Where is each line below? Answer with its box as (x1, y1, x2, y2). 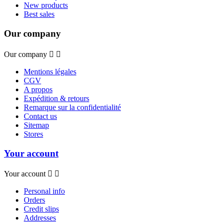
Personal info (24, 187, 65, 196)
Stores (24, 129, 43, 138)
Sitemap (24, 120, 49, 129)
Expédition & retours (24, 94, 89, 103)
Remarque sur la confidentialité (24, 103, 121, 111)
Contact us (24, 111, 57, 120)
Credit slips (24, 205, 59, 214)
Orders (24, 196, 45, 205)
